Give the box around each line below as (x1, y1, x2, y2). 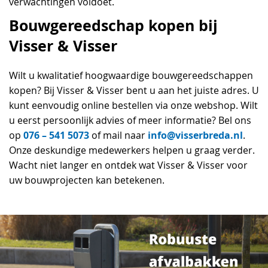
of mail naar (92, 129, 148, 142)
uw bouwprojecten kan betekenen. (9, 173, 165, 187)
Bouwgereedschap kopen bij (9, 14, 218, 36)
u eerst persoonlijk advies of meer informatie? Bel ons (9, 114, 251, 127)
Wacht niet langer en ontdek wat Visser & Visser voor (9, 159, 248, 172)
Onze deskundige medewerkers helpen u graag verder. (9, 144, 255, 157)
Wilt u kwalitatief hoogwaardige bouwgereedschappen (9, 69, 253, 82)
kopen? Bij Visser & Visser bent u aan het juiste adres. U (9, 84, 259, 97)
